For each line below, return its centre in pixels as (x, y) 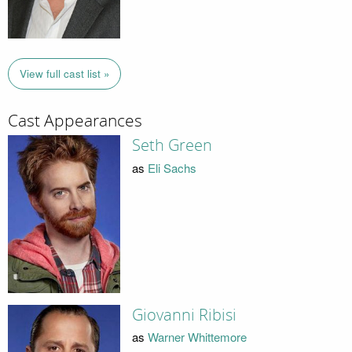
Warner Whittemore (197, 337)
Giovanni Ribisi (184, 315)
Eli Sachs (172, 167)
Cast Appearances (75, 121)
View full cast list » (64, 74)
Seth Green (172, 146)
